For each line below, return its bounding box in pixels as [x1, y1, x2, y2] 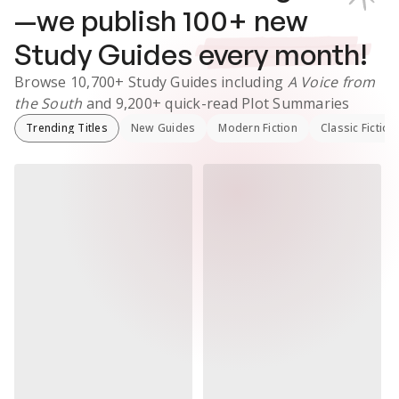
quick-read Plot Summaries [161, 94, 350, 113]
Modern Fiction [218, 120, 297, 135]
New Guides [130, 120, 196, 135]
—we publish [14, 3, 183, 38]
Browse [14, 72, 70, 92]
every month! [199, 37, 368, 72]
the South [14, 94, 83, 113]
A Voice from [287, 72, 376, 92]
